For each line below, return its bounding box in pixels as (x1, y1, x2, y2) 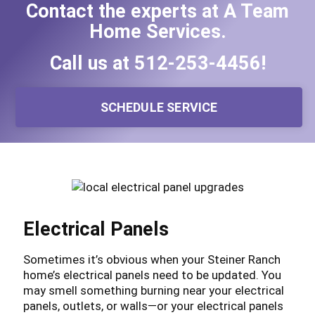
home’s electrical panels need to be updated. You (22, 267, 281, 282)
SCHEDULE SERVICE (100, 100, 218, 115)
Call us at (49, 52, 134, 75)
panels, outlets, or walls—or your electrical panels (22, 298, 283, 313)
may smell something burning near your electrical (22, 283, 284, 297)
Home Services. (89, 20, 226, 43)
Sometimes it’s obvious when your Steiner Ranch (22, 252, 281, 266)
